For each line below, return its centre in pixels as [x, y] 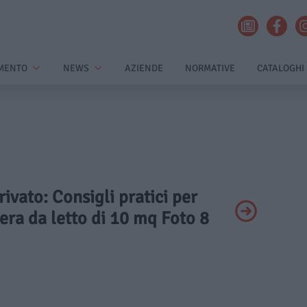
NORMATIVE [210, 68]
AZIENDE [144, 68]
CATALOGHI [281, 68]
